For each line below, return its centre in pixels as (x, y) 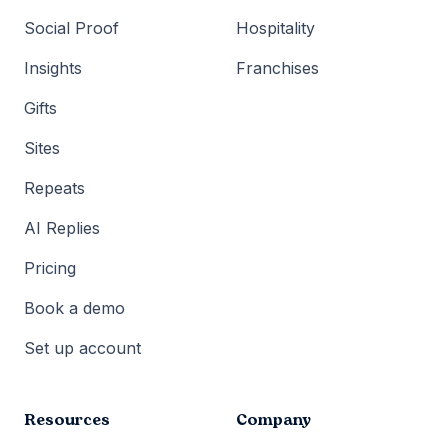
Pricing (50, 267)
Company (273, 419)
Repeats (54, 187)
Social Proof (71, 27)
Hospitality (275, 27)
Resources (67, 419)
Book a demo (74, 307)
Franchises (277, 67)
